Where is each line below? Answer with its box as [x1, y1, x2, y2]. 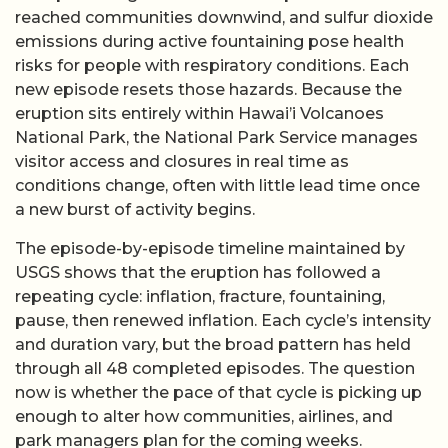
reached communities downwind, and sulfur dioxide [15, 8, 433, 28]
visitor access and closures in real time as [15, 152, 349, 172]
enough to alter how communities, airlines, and [15, 406, 393, 426]
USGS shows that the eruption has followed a [15, 262, 381, 282]
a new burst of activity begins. [15, 200, 255, 220]
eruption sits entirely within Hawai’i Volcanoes [15, 104, 384, 124]
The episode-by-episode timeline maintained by [15, 238, 405, 258]
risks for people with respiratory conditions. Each [15, 56, 409, 76]
